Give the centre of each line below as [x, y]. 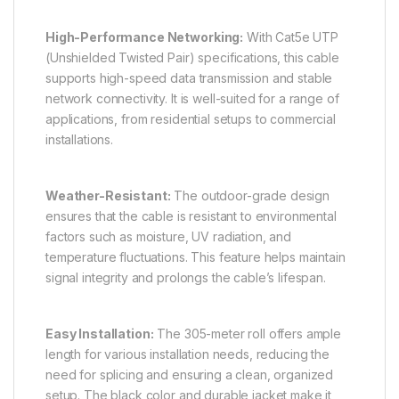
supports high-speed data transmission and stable [189, 77]
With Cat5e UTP [291, 37]
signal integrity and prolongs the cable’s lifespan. [186, 277]
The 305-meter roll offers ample [248, 333]
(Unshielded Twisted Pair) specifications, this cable [192, 57]
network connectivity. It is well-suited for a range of [192, 98]
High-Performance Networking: [145, 37]
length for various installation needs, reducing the [187, 354]
